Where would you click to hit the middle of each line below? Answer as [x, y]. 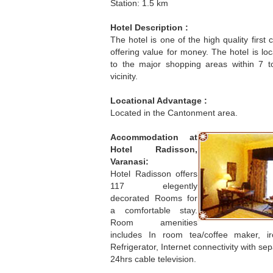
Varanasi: [129, 162]
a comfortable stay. [154, 211]
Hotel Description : [149, 28]
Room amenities [154, 223]
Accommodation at [154, 137]
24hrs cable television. [153, 259]
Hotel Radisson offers [154, 174]
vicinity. [124, 76]
